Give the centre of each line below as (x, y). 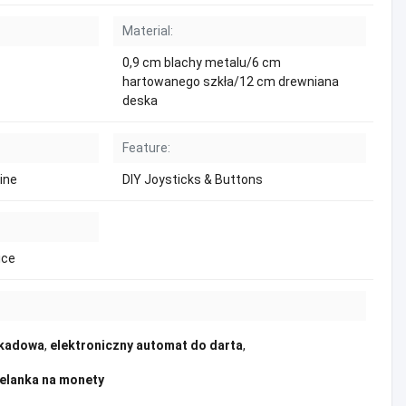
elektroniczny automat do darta (146, 345)
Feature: (146, 148)
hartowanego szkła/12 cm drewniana (231, 82)
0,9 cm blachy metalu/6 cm (202, 63)
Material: (148, 31)
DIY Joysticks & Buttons (193, 179)
